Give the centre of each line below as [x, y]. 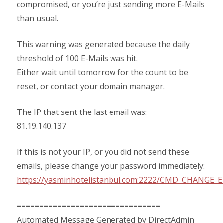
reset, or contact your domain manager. [91, 86]
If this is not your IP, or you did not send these [103, 152]
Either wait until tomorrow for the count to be [102, 72]
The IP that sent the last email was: [82, 112]
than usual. [37, 18]
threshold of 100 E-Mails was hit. [77, 58]
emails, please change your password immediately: [111, 166]
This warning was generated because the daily [103, 44]
